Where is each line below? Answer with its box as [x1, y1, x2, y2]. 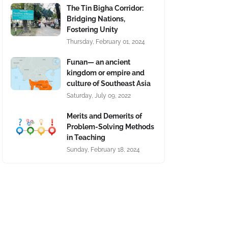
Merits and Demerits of [67, 112, 142, 120]
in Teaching [67, 133, 105, 141]
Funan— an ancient [67, 58, 130, 66]
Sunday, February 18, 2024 [67, 146, 140, 153]
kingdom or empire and [67, 69, 145, 77]
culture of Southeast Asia [67, 79, 151, 88]
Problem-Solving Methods [67, 123, 154, 131]
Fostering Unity [67, 25, 118, 34]
